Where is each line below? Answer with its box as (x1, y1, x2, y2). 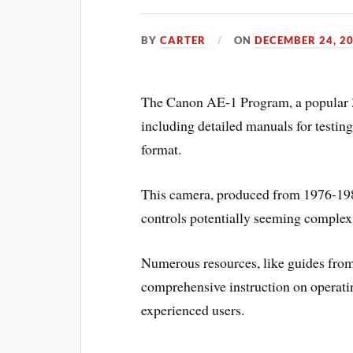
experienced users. (141, 299, 245, 319)
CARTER (160, 34, 206, 46)
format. (141, 139, 182, 158)
